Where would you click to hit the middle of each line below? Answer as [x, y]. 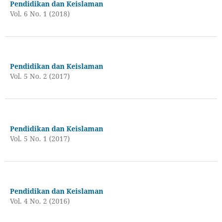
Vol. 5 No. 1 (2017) [40, 138]
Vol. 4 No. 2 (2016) [40, 201]
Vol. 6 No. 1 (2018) [40, 13]
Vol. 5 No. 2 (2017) [40, 76]
